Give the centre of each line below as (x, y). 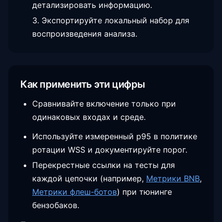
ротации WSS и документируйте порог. (110, 150)
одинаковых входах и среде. (89, 117)
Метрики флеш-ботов (75, 192)
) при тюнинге (144, 192)
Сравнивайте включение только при (104, 104)
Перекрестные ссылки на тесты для (104, 165)
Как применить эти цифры (83, 84)
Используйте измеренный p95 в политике (115, 137)
